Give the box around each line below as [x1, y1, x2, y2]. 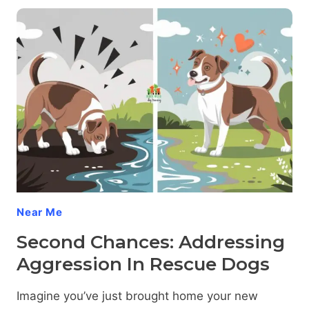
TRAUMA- [75, 35, 124, 47]
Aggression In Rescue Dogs [17, 252, 270, 275]
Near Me [17, 205, 63, 219]
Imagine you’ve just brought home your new [17, 288, 258, 303]
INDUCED [75, 50, 121, 61]
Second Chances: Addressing [17, 230, 285, 253]
